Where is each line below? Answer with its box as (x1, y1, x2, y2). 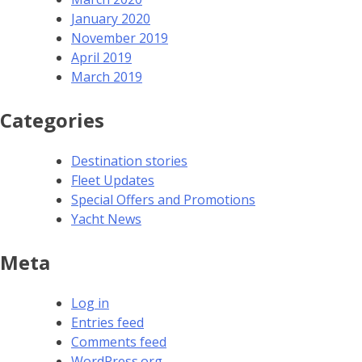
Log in (71, 294, 109, 313)
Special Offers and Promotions (71, 191, 255, 209)
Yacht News (71, 210, 141, 229)
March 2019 (71, 68, 142, 86)
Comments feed (71, 333, 166, 351)
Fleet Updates (71, 171, 154, 190)
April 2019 (71, 48, 132, 67)
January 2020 (71, 10, 150, 28)
